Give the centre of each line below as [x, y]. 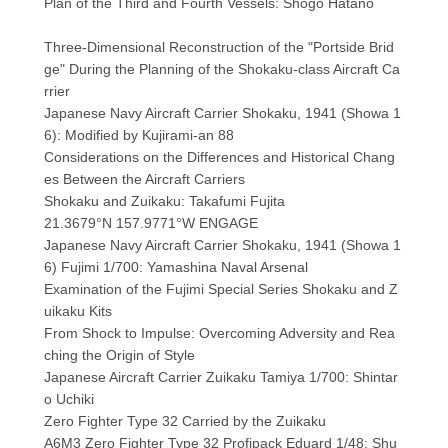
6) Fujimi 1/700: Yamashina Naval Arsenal [175, 267]
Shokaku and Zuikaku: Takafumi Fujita [164, 201]
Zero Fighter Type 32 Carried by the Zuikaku [184, 421]
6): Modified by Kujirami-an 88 [138, 135]
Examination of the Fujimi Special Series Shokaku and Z [220, 289]
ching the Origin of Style [119, 355]
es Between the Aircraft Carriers [144, 179]
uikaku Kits [77, 311]
